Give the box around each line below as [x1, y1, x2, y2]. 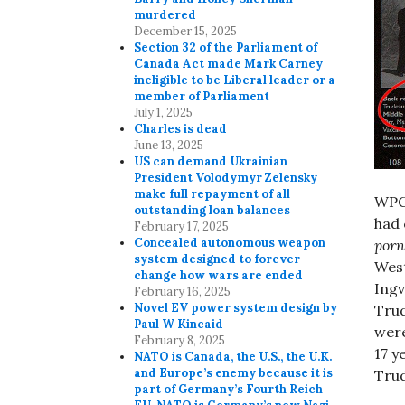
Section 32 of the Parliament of [134, 40, 318, 56]
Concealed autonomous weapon [134, 235, 326, 251]
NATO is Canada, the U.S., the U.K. [134, 349, 333, 365]
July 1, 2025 [134, 105, 193, 121]
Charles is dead [134, 121, 228, 137]
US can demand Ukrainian [134, 154, 288, 170]
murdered [134, 7, 197, 24]
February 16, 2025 [134, 284, 231, 300]
